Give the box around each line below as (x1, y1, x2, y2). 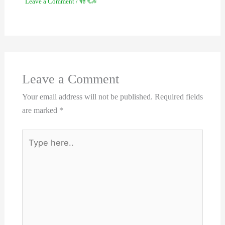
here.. (21, 144, 39, 154)
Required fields (154, 92, 203, 102)
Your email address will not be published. (22, 92, 153, 102)
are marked (22, 105, 59, 116)
